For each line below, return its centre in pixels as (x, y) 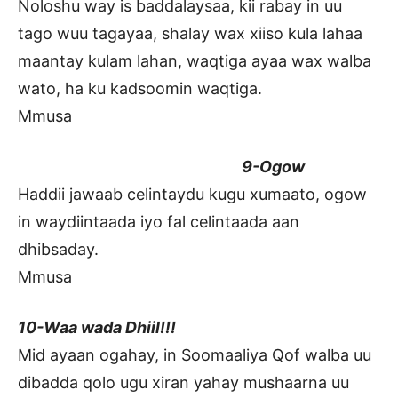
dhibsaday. (58, 250)
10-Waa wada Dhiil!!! (97, 328)
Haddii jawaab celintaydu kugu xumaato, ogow (192, 195)
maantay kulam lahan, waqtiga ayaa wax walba (195, 61)
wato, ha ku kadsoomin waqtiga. (140, 89)
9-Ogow (161, 167)
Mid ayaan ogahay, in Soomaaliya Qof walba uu (195, 355)
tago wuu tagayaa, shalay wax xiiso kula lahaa (190, 34)
